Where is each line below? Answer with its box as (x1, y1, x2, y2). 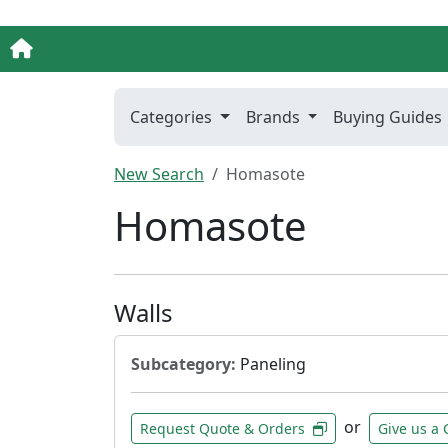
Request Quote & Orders (140, 418, 305, 438)
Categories (130, 105, 216, 128)
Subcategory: (131, 352, 236, 375)
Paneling (236, 352, 306, 375)
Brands (245, 105, 304, 128)
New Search (114, 162, 204, 185)
